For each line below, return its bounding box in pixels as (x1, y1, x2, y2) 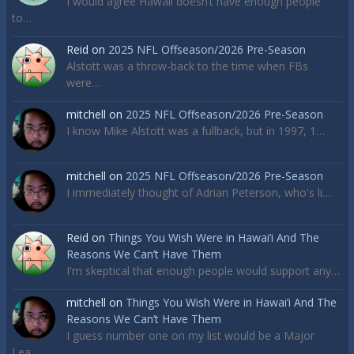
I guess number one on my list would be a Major (66, 327, 314, 343)
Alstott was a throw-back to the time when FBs (66, 58, 308, 74)
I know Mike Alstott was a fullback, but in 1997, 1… (66, 123, 325, 139)
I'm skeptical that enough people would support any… (66, 262, 340, 278)
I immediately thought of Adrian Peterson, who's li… (66, 184, 331, 200)
